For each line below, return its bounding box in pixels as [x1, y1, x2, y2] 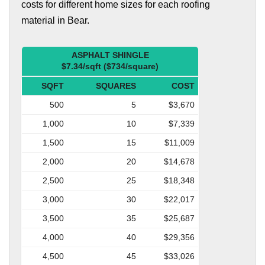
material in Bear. [21, 15, 89, 25]
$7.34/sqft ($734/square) [62, 61, 159, 71]
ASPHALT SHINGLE [71, 50, 149, 60]
